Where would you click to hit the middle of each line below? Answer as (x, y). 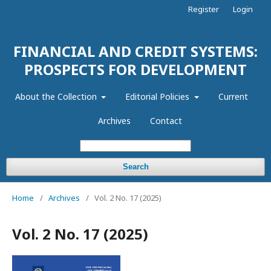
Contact (166, 121)
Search (135, 167)
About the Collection (57, 96)
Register (204, 9)
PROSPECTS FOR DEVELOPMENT (135, 69)
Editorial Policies (158, 96)
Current (233, 96)
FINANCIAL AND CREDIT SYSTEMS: (135, 51)
